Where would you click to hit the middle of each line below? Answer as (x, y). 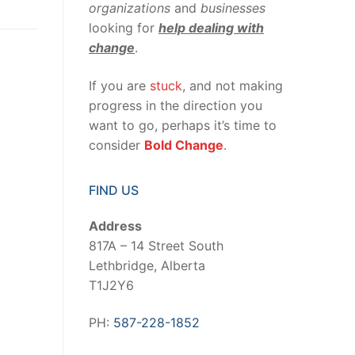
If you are (119, 85)
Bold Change (184, 145)
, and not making (233, 85)
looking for (124, 27)
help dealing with (211, 27)
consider (116, 145)
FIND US (114, 190)
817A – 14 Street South (156, 245)
